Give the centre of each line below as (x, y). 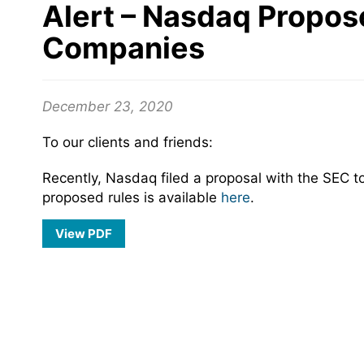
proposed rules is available (132, 197)
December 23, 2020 (108, 106)
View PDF (84, 234)
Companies (123, 48)
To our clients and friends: (128, 142)
